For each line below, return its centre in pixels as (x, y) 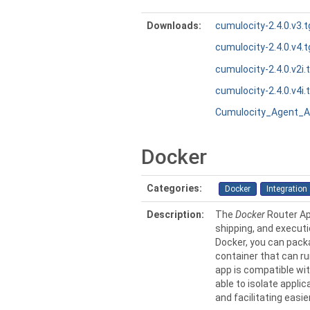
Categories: (174, 188)
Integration (287, 189)
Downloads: (174, 26)
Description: (175, 215)
